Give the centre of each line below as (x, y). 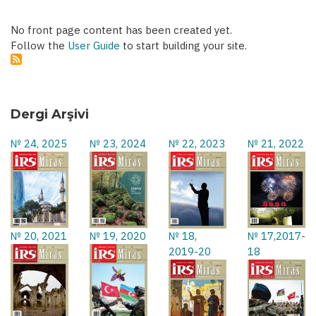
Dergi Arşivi (50, 114)
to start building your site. (183, 45)
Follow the (39, 45)
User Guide (94, 45)
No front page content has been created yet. (121, 30)
